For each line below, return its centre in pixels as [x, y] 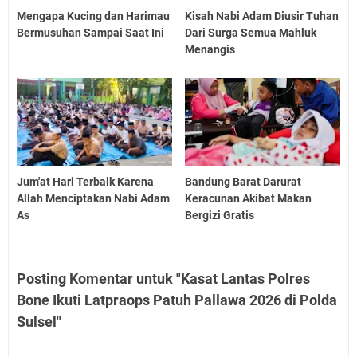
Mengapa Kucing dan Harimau [93, 16]
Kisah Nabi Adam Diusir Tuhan [262, 16]
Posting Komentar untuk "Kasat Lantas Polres [163, 278]
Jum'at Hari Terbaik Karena [85, 181]
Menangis [210, 49]
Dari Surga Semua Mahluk [251, 32]
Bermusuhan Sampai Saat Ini [90, 32]
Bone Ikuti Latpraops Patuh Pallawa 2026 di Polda [177, 300]
